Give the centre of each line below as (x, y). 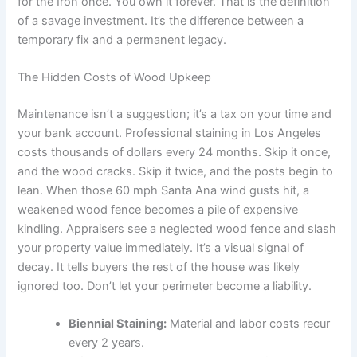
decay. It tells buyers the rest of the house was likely (159, 267)
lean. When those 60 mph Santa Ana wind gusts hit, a (164, 190)
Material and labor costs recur (249, 324)
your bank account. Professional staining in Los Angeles (170, 133)
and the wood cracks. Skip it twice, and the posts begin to (176, 171)
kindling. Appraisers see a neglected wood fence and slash (177, 228)
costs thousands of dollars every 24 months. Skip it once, (175, 152)
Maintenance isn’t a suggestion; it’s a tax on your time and (175, 114)
